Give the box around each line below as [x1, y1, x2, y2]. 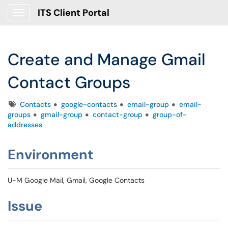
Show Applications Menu [18, 16, 99, 25]
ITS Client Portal [38, 7, 109, 19]
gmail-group [41, 110, 82, 119]
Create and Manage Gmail [8, 49, 206, 70]
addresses [8, 120, 42, 129]
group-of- [153, 110, 187, 119]
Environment [8, 146, 94, 163]
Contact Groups [8, 72, 130, 93]
